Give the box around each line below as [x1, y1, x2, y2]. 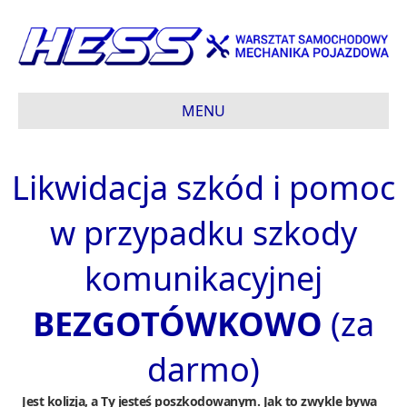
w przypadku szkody [50, 210, 357, 255]
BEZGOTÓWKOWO [33, 301, 323, 346]
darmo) [147, 346, 260, 392]
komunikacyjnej [84, 255, 323, 301]
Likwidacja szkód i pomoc [12, 164, 395, 210]
